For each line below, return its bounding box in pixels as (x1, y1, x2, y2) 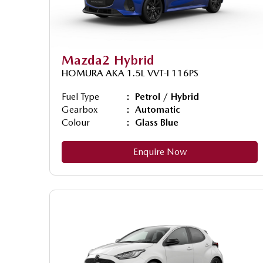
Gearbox (62, 103, 98, 115)
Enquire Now (133, 146, 187, 157)
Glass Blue (135, 116, 178, 128)
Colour (62, 116, 90, 128)
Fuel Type (62, 90, 99, 102)
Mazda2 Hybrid (62, 52, 154, 68)
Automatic (135, 103, 180, 115)
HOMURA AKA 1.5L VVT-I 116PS (62, 67, 198, 79)
